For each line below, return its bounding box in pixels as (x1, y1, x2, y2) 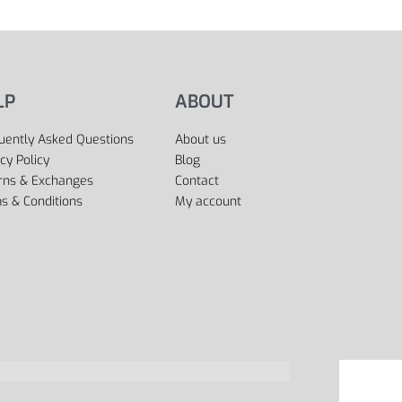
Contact (175, 172, 220, 189)
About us (175, 131, 227, 148)
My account (175, 193, 242, 210)
